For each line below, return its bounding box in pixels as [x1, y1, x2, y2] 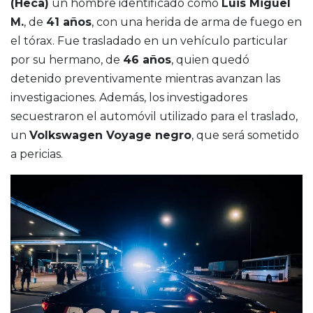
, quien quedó [171, 53, 249, 67]
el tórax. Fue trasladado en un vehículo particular [10, 34, 288, 48]
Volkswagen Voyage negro [29, 129, 191, 143]
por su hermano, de [10, 53, 123, 67]
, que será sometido [191, 129, 299, 143]
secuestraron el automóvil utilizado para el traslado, [10, 110, 298, 124]
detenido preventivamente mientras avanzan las [10, 72, 280, 86]
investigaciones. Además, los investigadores [10, 91, 247, 105]
